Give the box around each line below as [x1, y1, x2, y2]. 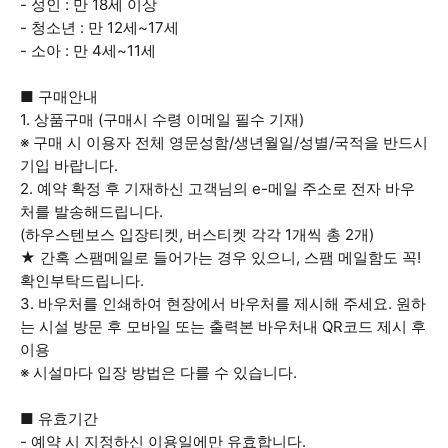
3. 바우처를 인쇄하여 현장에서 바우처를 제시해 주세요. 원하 [20, 294, 426, 313]
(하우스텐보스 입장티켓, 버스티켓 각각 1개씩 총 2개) [20, 225, 374, 244]
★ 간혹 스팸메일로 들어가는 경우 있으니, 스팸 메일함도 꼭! [20, 248, 421, 267]
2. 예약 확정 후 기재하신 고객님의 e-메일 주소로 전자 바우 [20, 179, 415, 198]
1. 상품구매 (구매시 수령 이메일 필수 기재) [20, 110, 304, 129]
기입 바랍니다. [20, 156, 118, 175]
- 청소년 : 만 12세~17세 [20, 18, 179, 37]
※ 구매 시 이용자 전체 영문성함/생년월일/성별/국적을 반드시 [20, 133, 428, 152]
